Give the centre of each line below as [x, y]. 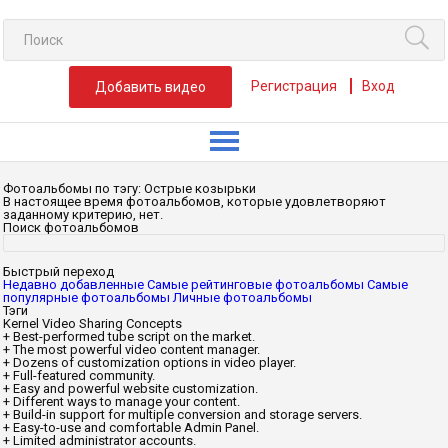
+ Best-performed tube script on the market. [129, 336]
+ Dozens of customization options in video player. [149, 362]
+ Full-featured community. [79, 375]
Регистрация [294, 86]
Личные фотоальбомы [242, 297]
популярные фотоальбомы [86, 297]
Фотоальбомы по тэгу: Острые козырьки [129, 188]
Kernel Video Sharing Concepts [92, 323]
